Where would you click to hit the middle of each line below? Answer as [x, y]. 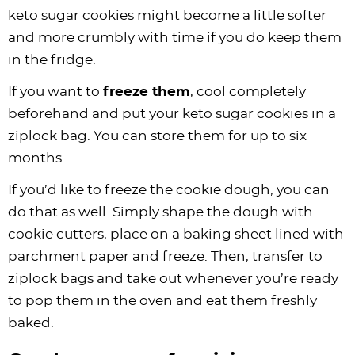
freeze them [147, 91]
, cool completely [248, 91]
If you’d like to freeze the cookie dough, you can [169, 189]
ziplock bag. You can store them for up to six [157, 136]
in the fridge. [52, 59]
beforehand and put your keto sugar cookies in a [172, 113]
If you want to [55, 91]
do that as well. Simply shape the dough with [160, 212]
